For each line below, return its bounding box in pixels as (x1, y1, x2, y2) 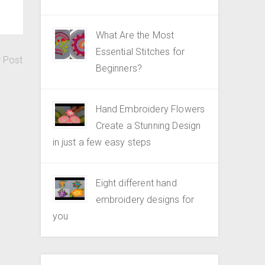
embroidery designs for (95, 194, 195, 205)
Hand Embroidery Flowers (95, 104, 205, 115)
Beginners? (95, 63, 143, 74)
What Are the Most (95, 30, 174, 41)
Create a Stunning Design (95, 120, 201, 131)
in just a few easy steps (52, 137, 151, 148)
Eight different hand (95, 177, 177, 189)
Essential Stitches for (95, 46, 185, 57)
